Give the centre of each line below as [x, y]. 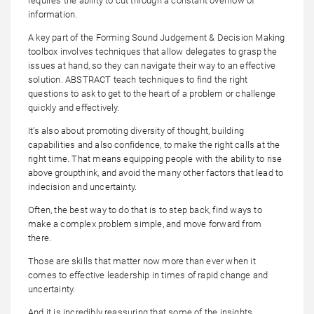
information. [53, 14]
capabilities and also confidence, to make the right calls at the [154, 144]
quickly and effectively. [74, 107]
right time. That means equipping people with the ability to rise [155, 158]
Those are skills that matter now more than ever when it [142, 261]
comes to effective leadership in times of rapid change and [148, 275]
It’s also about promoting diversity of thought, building [136, 130]
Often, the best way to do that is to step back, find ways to [145, 210]
